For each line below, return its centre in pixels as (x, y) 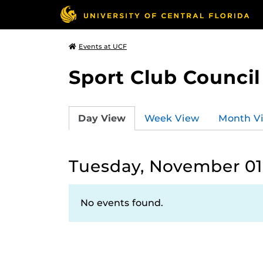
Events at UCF (103, 46)
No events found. (122, 203)
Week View (172, 118)
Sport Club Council (164, 77)
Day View (102, 118)
